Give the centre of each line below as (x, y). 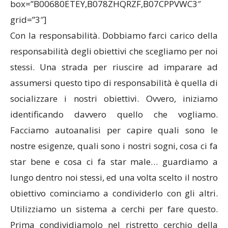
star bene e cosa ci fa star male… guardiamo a (114, 162)
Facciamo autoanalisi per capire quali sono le (114, 130)
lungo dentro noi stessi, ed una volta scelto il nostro (114, 178)
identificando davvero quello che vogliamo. (114, 115)
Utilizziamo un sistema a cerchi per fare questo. (114, 209)
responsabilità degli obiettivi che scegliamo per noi (114, 51)
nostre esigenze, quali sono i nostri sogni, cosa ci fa (114, 146)
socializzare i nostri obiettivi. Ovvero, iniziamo (114, 99)
